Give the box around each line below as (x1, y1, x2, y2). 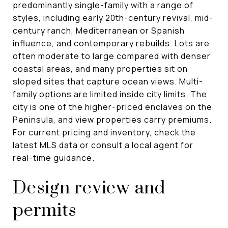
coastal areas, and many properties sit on (13, 63, 188, 74)
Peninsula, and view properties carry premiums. (13, 113, 212, 125)
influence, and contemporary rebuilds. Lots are (13, 37, 210, 49)
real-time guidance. (13, 152, 95, 163)
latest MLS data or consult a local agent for (13, 139, 193, 151)
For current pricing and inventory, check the (13, 126, 196, 138)
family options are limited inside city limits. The (13, 88, 207, 100)
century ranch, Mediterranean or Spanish (13, 24, 185, 36)
